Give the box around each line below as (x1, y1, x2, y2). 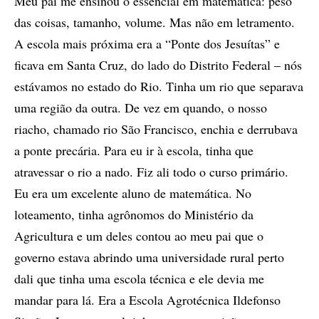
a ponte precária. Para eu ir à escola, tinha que (14, 142, 253, 159)
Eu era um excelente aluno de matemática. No (14, 184, 251, 202)
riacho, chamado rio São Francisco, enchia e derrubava (14, 120, 298, 138)
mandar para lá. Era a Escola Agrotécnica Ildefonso (14, 291, 281, 309)
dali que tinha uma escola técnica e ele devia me (14, 270, 264, 288)
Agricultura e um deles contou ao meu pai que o (14, 227, 263, 245)
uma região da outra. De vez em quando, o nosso (14, 99, 267, 117)
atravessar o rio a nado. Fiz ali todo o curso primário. (14, 163, 288, 181)
